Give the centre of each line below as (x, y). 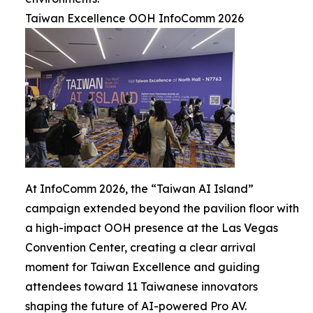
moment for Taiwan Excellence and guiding (143, 267)
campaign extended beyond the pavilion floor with (162, 208)
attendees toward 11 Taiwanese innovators (141, 286)
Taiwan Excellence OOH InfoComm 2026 (134, 18)
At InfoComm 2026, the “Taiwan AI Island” (139, 188)
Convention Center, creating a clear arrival (140, 247)
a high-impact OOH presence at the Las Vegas (152, 227)
